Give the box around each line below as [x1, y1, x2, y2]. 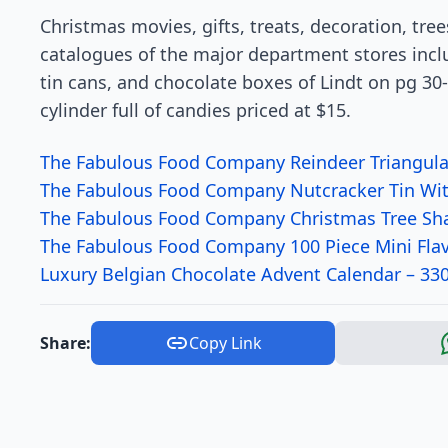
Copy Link [188, 332, 262, 355]
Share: [40, 332, 91, 355]
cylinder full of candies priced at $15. [40, 98, 351, 123]
